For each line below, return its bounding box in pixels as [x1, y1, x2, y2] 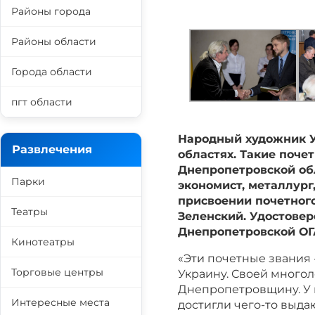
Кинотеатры [11, 236, 75, 248]
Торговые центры [11, 266, 103, 278]
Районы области [11, 35, 96, 48]
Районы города [11, 5, 91, 18]
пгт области [11, 96, 72, 108]
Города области [11, 65, 92, 78]
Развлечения [12, 143, 92, 156]
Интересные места [11, 296, 110, 309]
